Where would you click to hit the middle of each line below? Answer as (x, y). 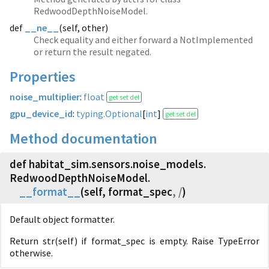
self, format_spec (128, 192)
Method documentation (83, 138)
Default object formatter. (62, 219)
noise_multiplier (45, 97)
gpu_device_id (41, 113)
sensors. (112, 164)
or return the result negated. (92, 52)
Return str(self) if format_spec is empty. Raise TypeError (134, 241)
